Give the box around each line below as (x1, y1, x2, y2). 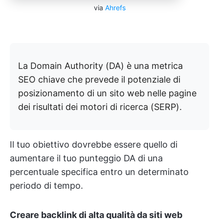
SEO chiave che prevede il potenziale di (18, 74, 180, 85)
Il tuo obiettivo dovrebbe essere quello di (10, 139, 177, 150)
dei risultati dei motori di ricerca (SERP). (18, 101, 182, 112)
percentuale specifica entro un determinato (10, 166, 189, 177)
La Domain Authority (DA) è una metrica (18, 60, 183, 71)
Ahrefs (105, 3, 126, 12)
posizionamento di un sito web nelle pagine (18, 88, 197, 98)
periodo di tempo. (10, 180, 83, 191)
